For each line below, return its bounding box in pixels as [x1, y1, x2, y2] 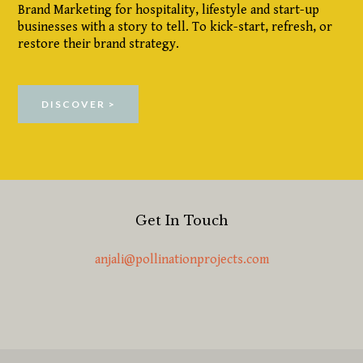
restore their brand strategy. [18, 36, 180, 53]
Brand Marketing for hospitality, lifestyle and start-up [18, 2, 320, 19]
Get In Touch [135, 211, 228, 228]
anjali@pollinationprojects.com [94, 251, 269, 267]
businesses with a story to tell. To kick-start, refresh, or [18, 19, 333, 36]
